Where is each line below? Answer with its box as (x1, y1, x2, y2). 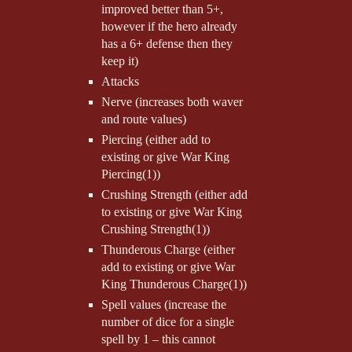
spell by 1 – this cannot (101, 332, 215, 346)
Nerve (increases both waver (101, 95, 243, 108)
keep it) (101, 54, 138, 68)
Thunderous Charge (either (101, 242, 235, 256)
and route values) (101, 112, 186, 126)
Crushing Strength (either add (101, 187, 247, 201)
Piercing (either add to (101, 132, 211, 146)
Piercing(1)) (101, 167, 160, 181)
